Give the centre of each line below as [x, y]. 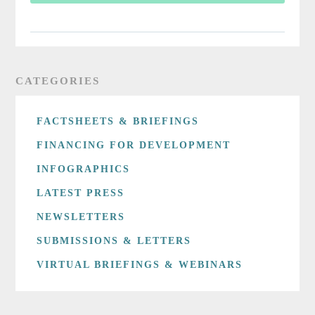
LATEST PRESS [81, 193]
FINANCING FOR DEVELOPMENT [134, 146]
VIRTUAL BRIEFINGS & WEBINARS [140, 265]
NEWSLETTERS [81, 217]
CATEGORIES [58, 81]
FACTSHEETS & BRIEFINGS [118, 122]
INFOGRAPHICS [84, 169]
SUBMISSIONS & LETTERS [114, 241]
